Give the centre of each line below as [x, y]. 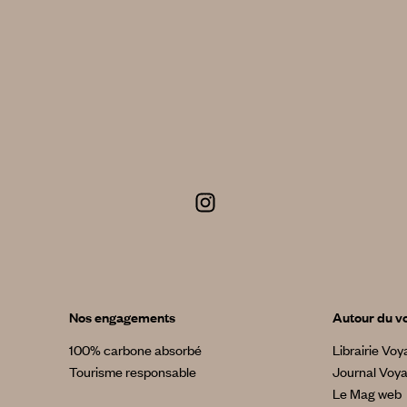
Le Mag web [367, 393]
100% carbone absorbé [135, 349]
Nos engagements [122, 317]
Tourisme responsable [132, 371]
